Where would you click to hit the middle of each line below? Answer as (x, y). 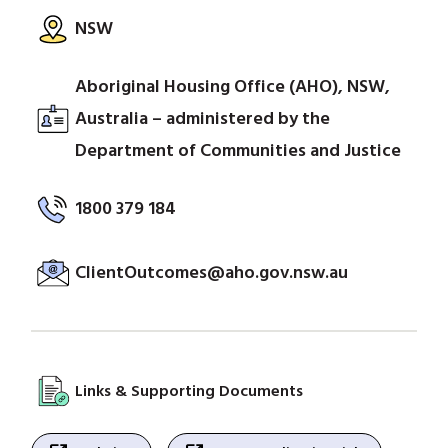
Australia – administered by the (203, 118)
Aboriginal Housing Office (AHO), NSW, (233, 86)
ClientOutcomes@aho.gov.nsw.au (212, 272)
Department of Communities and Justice (238, 150)
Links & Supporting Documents (189, 391)
